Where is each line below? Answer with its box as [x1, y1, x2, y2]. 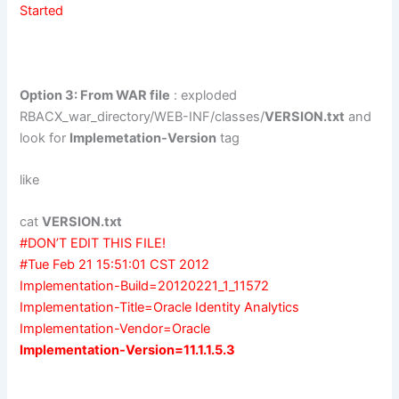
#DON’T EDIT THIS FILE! [20, 235, 167, 252]
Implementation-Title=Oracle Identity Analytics [20, 299, 300, 316]
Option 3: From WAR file [20, 86, 171, 103]
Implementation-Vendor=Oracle [20, 321, 211, 338]
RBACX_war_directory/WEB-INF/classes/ [20, 108, 265, 125]
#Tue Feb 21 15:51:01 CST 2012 [20, 256, 210, 273]
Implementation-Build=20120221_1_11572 [20, 278, 270, 295]
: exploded [170, 86, 238, 103]
